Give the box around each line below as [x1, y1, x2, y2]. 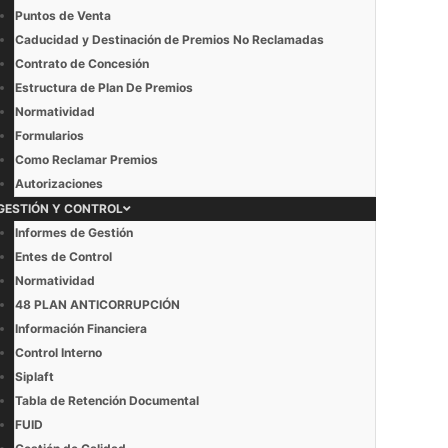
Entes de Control [15, 249, 112, 264]
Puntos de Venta [15, 8, 111, 23]
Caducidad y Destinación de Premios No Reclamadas [15, 32, 324, 47]
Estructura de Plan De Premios [15, 80, 193, 95]
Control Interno [15, 345, 102, 360]
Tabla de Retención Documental [15, 393, 199, 408]
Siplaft [15, 369, 54, 384]
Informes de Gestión [15, 225, 133, 240]
